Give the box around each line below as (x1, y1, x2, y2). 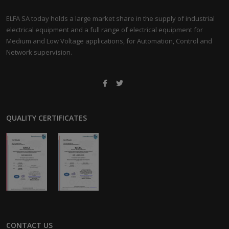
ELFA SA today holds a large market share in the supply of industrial (6, 14, 215, 24)
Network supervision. (6, 48, 72, 57)
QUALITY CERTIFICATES (6, 113, 87, 123)
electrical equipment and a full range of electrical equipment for (6, 25, 203, 35)
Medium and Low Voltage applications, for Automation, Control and (6, 36, 212, 46)
